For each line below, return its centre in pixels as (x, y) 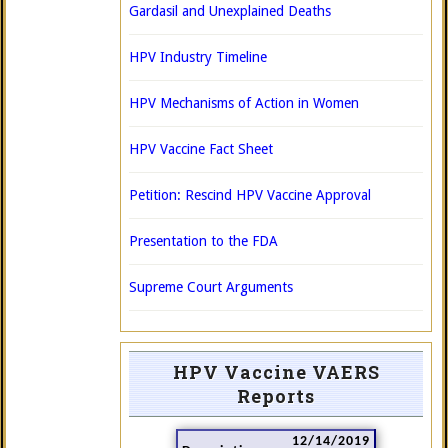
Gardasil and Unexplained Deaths (230, 11)
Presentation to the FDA (203, 241)
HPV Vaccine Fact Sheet (201, 149)
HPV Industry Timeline (198, 57)
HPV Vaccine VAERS (276, 372)
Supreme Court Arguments (211, 287)
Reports (276, 396)
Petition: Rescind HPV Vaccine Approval (250, 195)
